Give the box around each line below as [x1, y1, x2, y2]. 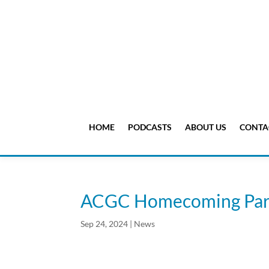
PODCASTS [127, 122, 172, 133]
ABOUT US [184, 122, 226, 133]
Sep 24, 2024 [80, 219, 128, 229]
